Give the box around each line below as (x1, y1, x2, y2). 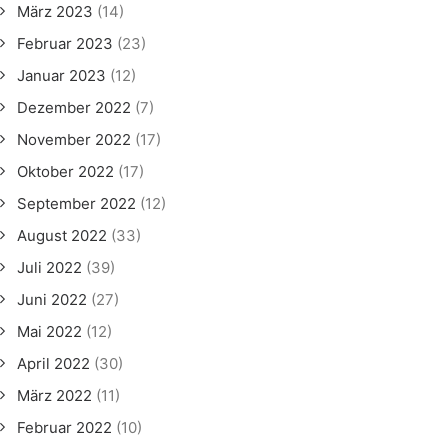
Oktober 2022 (17, 162, 114, 181)
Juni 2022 (17, 290, 87, 309)
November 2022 (17, 130, 131, 149)
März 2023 (17, 2, 93, 21)
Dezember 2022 (17, 98, 131, 117)
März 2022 (17, 386, 92, 405)
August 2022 (17, 226, 107, 245)
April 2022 (17, 354, 90, 373)
